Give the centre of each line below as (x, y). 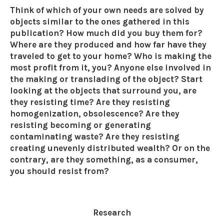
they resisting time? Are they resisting (90, 102)
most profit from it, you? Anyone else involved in (110, 67)
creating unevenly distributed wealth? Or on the (110, 148)
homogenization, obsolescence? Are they (95, 113)
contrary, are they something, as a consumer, (104, 159)
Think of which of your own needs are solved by (107, 10)
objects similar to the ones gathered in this (100, 21)
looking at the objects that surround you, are (103, 90)
